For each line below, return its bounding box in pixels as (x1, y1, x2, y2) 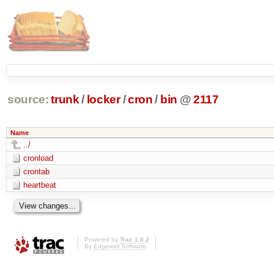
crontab (23, 166, 50, 176)
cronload (23, 153, 53, 163)
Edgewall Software (94, 243, 146, 250)
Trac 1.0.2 (120, 236, 149, 243)
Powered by (84, 236, 120, 243)
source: (7, 93, 49, 106)
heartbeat (23, 180, 56, 190)
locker (86, 93, 120, 106)
